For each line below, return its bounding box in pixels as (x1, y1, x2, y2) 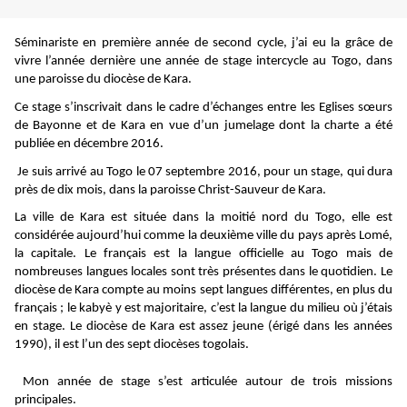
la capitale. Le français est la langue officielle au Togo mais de (15, 247, 392, 262)
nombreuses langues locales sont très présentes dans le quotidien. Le (15, 265, 392, 280)
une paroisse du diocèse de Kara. (15, 73, 194, 87)
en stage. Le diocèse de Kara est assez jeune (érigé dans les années (15, 320, 392, 334)
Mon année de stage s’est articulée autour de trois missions (15, 374, 392, 389)
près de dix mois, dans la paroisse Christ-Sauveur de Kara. (15, 183, 329, 197)
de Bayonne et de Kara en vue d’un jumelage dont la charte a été (15, 118, 392, 133)
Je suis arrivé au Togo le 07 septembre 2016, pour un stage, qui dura (15, 164, 392, 179)
